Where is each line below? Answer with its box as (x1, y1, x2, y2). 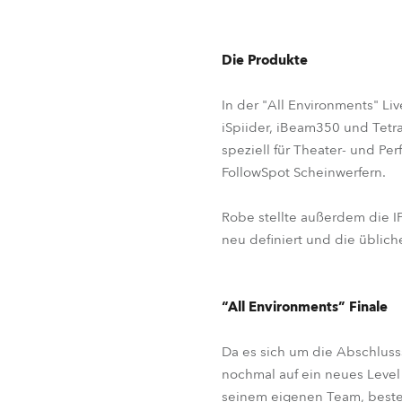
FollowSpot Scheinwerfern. (222, 163, 386, 181)
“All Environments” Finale (222, 298, 388, 316)
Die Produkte (222, 51, 308, 69)
